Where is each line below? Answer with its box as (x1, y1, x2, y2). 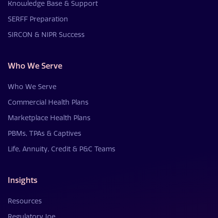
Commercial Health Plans (8, 98, 89, 107)
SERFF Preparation (8, 15, 68, 23)
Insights (8, 175, 37, 185)
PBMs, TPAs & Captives (8, 129, 81, 138)
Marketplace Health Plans (8, 113, 91, 122)
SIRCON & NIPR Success (8, 30, 85, 39)
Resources (8, 197, 42, 205)
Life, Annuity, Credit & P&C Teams (8, 145, 115, 153)
